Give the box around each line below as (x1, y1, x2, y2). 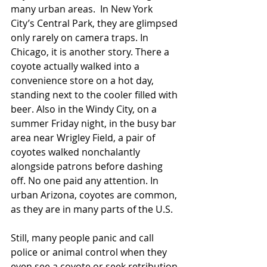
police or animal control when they (11, 246, 169, 259)
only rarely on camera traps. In (11, 31, 151, 44)
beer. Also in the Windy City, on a (11, 103, 159, 116)
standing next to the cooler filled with (11, 88, 180, 101)
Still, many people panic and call (11, 231, 156, 244)
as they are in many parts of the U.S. (11, 203, 173, 216)
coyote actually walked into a (11, 60, 142, 73)
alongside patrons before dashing (11, 160, 165, 173)
